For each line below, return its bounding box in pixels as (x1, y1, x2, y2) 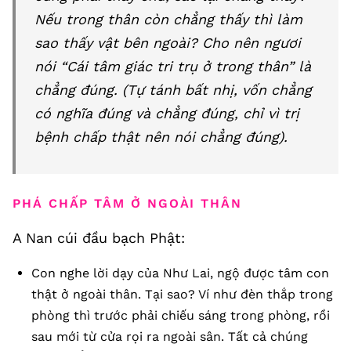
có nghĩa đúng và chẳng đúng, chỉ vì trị (34, 105, 299, 121)
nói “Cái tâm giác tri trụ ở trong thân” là (34, 58, 311, 74)
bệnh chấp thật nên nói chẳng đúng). (34, 128, 288, 145)
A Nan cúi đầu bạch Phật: (13, 230, 185, 246)
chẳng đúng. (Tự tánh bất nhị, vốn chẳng (34, 81, 312, 98)
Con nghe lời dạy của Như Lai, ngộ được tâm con (31, 266, 329, 280)
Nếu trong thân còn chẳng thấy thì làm (34, 11, 302, 27)
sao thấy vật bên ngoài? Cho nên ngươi (34, 34, 301, 51)
